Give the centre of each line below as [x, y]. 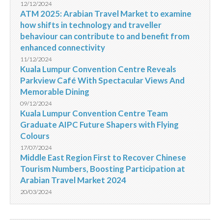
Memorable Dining [55, 92]
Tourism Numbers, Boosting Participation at [103, 169]
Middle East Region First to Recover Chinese [103, 158]
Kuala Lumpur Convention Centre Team [94, 113]
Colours [35, 136]
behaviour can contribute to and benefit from [105, 36]
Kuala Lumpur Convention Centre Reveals [98, 69]
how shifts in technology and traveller [91, 25]
